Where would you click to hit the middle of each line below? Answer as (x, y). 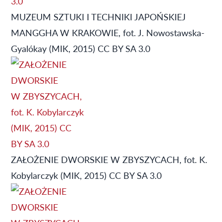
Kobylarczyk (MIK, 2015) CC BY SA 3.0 (86, 175)
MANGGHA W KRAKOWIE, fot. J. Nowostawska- (108, 32)
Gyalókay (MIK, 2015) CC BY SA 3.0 (81, 48)
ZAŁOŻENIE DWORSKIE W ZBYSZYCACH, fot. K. (109, 159)
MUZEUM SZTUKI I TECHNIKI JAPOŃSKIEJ (98, 16)
